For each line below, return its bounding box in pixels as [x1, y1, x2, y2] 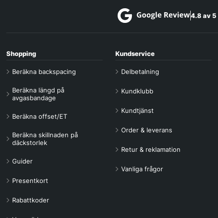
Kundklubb [121, 87, 154, 95]
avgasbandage [12, 94, 56, 102]
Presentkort [12, 177, 49, 185]
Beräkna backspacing [12, 68, 76, 76]
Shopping [6, 49, 36, 57]
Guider [12, 157, 33, 165]
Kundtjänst [121, 107, 154, 115]
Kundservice [115, 49, 155, 57]
